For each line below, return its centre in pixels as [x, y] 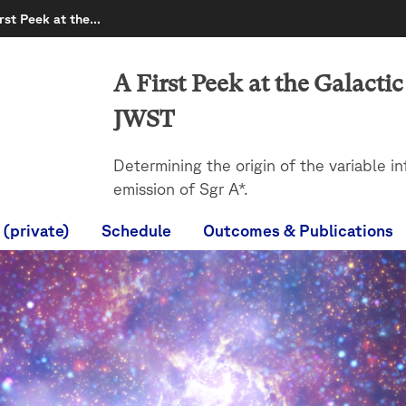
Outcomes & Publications [299, 231]
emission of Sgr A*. [180, 188]
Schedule [136, 231]
